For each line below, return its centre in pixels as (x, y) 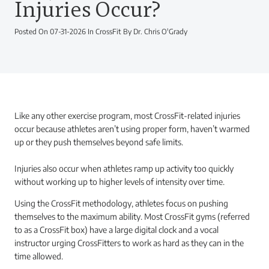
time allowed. (39, 256)
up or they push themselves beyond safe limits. (99, 142)
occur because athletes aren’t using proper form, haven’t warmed (132, 129)
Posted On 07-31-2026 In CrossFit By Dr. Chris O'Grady (101, 32)
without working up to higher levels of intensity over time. (119, 182)
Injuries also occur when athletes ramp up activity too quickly (124, 168)
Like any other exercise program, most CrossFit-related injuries (127, 116)
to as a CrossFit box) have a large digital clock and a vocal (116, 230)
